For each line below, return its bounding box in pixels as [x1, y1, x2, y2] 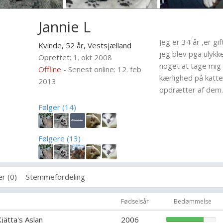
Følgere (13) [38, 133, 81, 143]
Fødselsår [121, 197, 149, 206]
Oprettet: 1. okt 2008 [38, 52, 112, 62]
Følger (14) [38, 102, 77, 112]
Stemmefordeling [26, 172, 85, 182]
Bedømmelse [173, 197, 212, 206]
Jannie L [38, 17, 91, 36]
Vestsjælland [88, 40, 132, 50]
